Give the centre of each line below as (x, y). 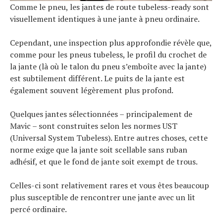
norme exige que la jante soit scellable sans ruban (99, 150)
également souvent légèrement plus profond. (92, 90)
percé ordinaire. (38, 209)
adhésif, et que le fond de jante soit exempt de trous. (104, 162)
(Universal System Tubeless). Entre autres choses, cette (109, 138)
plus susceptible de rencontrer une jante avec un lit (103, 197)
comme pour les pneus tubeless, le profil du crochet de (108, 55)
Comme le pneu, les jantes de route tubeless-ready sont (110, 7)
